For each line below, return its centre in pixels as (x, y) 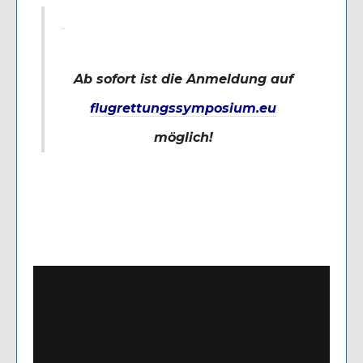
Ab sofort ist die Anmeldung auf (183, 79)
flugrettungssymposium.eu (183, 108)
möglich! (183, 137)
